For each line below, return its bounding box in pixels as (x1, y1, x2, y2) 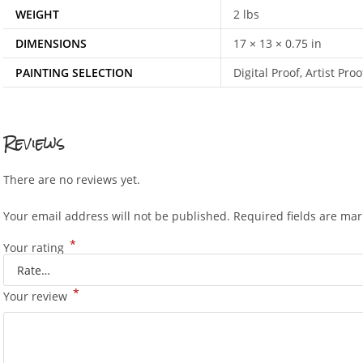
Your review (3, 288, 71, 305)
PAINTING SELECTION (15, 64, 134, 80)
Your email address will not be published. (3, 208, 231, 224)
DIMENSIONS (15, 35, 88, 51)
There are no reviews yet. (3, 172, 141, 188)
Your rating (3, 240, 68, 256)
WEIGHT (15, 6, 60, 22)
